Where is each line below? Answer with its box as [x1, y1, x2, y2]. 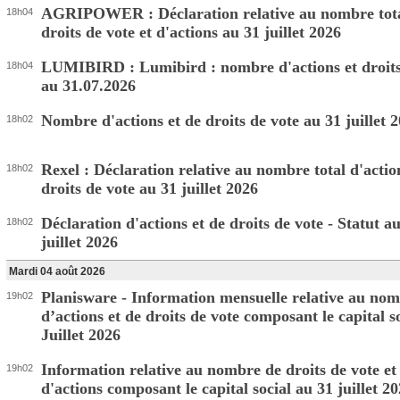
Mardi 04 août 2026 [9, 265, 105, 278]
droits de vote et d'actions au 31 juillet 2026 [41, 23, 341, 41]
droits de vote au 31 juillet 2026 [41, 179, 258, 197]
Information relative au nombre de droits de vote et [41, 361, 396, 379]
